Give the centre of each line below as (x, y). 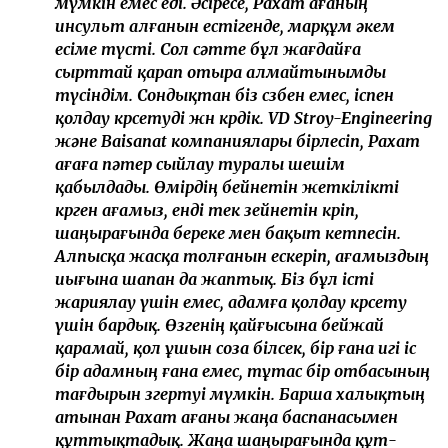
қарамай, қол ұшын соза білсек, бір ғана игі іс (235, 347)
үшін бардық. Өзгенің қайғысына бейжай (219, 324)
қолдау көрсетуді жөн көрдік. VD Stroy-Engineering (243, 117)
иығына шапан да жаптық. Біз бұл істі (214, 278)
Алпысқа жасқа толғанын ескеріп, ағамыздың (242, 255)
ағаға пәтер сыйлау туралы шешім (200, 163)
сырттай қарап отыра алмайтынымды (220, 71)
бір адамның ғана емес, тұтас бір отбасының (242, 370)
